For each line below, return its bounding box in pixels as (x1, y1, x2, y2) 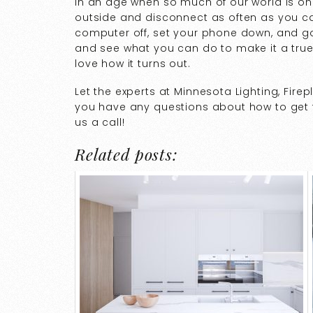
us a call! (75, 115, 125, 130)
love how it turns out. (75, 56, 191, 71)
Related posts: (75, 143, 177, 166)
